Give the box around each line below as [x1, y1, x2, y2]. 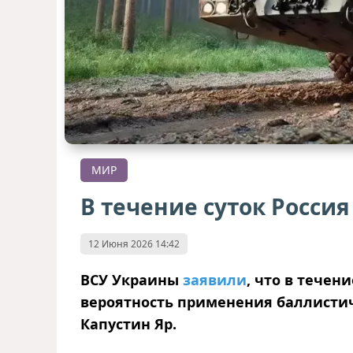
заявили [183, 270, 247, 290]
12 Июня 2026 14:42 [88, 237, 180, 251]
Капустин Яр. [80, 314, 176, 334]
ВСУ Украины [80, 270, 183, 290]
